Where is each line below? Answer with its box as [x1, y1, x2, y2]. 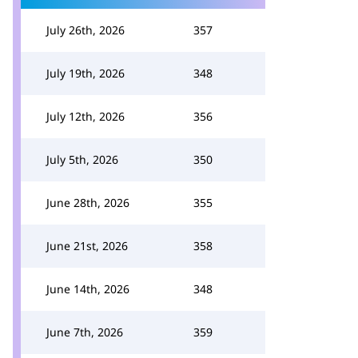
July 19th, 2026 [46, 66, 125, 81]
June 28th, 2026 [46, 195, 129, 210]
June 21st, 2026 [46, 238, 128, 253]
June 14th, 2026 [46, 281, 129, 296]
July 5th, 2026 [46, 152, 118, 167]
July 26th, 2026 [46, 22, 125, 38]
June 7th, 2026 [46, 324, 123, 340]
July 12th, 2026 [46, 109, 125, 124]
